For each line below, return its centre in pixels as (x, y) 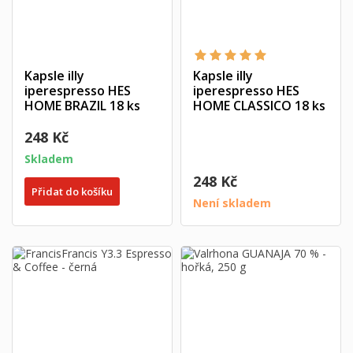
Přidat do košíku (72, 191)
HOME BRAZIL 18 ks (82, 106)
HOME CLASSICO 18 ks (259, 106)
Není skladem (232, 203)
